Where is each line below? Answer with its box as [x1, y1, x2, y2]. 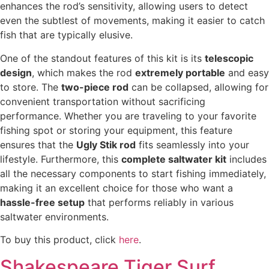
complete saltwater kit [121, 153, 226, 165]
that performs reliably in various [85, 196, 234, 208]
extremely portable [135, 66, 225, 79]
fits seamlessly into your [136, 138, 249, 151]
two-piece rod [61, 80, 128, 93]
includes [226, 153, 267, 165]
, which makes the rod [32, 66, 135, 79]
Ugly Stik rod [76, 138, 136, 151]
